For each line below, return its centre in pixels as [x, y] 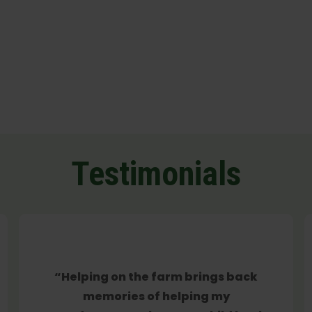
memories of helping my [156, 296]
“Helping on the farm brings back [156, 276]
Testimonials [156, 173]
